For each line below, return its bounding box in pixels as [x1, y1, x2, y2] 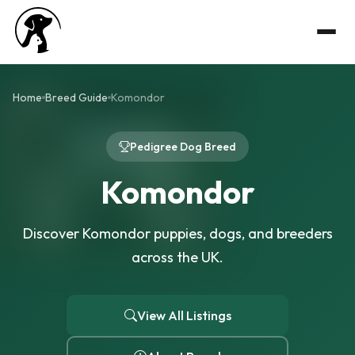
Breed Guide [45, 90, 108, 105]
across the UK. [132, 248, 223, 266]
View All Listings [136, 307, 231, 323]
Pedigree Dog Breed [130, 139, 236, 154]
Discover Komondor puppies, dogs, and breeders [22, 224, 333, 242]
